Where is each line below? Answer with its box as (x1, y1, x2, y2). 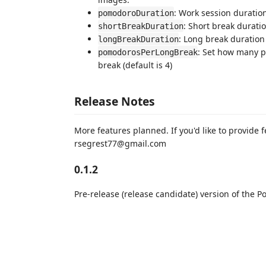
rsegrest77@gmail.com (74, 138, 166, 149)
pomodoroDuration (98, 8, 174, 18)
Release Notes (74, 93, 155, 109)
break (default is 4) (98, 59, 172, 71)
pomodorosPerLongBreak (98, 47, 198, 57)
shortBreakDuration (98, 21, 183, 31)
